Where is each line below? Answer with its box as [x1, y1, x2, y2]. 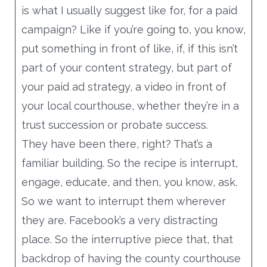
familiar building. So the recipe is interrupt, [21, 156, 238, 169]
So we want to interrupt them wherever [21, 194, 226, 207]
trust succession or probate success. [21, 118, 208, 131]
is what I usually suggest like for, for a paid [21, 4, 237, 17]
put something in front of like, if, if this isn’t [21, 42, 238, 55]
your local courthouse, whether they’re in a [21, 99, 239, 112]
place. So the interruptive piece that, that [21, 232, 233, 246]
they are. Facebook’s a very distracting [21, 213, 218, 226]
